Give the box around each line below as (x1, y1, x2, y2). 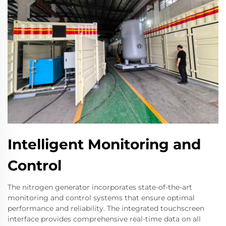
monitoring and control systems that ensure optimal (8, 193, 195, 202)
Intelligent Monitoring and (8, 135, 201, 153)
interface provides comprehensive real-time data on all (8, 214, 201, 223)
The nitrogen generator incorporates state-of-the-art (8, 182, 192, 192)
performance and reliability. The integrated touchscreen (8, 203, 204, 213)
